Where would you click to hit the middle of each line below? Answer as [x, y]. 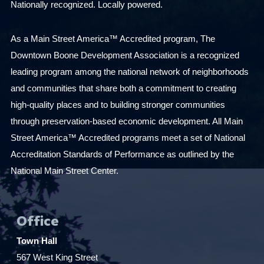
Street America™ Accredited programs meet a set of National [128, 138]
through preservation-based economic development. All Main [127, 121]
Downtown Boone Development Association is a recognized [125, 55]
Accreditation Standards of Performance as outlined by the [122, 154]
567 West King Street [57, 258]
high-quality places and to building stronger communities [118, 105]
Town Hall [37, 241]
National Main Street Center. [65, 171]
